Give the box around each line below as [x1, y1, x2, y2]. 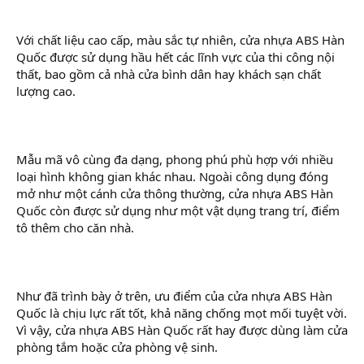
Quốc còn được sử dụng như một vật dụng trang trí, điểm [16, 201, 340, 219]
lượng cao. [16, 82, 76, 99]
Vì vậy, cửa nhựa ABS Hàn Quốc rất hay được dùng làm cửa [16, 321, 348, 338]
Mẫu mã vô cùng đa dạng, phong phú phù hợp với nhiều [16, 150, 333, 167]
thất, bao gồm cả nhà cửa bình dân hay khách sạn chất [16, 65, 321, 82]
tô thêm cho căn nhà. [16, 219, 134, 236]
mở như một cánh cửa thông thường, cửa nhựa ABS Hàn [16, 184, 333, 201]
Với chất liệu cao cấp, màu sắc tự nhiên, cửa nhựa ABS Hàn [16, 31, 344, 48]
